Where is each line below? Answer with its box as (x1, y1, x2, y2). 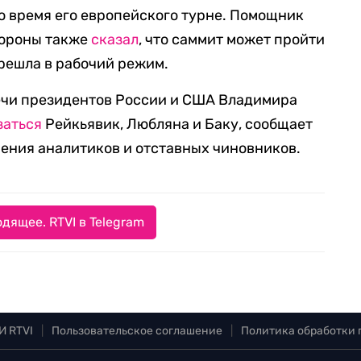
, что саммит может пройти (139, 31, 326, 48)
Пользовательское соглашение (52, 324, 222, 338)
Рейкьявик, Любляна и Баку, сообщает (42, 115, 313, 133)
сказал (91, 31, 139, 48)
